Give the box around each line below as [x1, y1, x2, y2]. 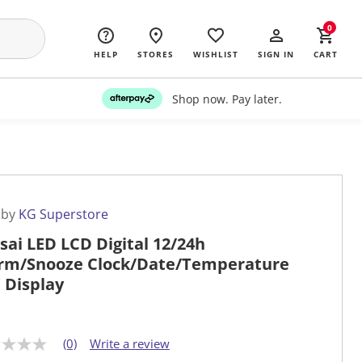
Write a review [90, 335, 170, 352]
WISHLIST [193, 48, 238, 60]
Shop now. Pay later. [171, 90, 282, 107]
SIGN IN [258, 48, 294, 60]
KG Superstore [19, 205, 108, 224]
